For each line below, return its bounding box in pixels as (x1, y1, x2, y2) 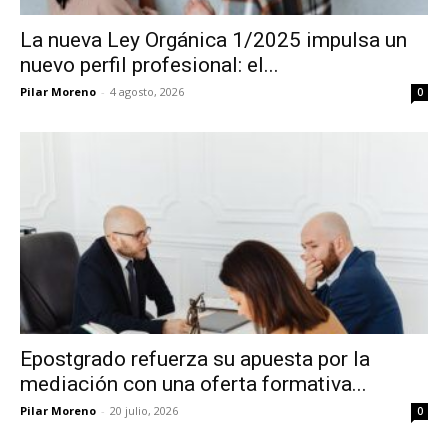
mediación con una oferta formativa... (20, 371, 367, 396)
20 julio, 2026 (110, 402, 178, 418)
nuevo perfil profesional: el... (20, 53, 279, 78)
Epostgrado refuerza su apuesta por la (20, 346, 370, 371)
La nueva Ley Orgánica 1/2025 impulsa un (20, 28, 407, 53)
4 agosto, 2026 (110, 84, 184, 100)
